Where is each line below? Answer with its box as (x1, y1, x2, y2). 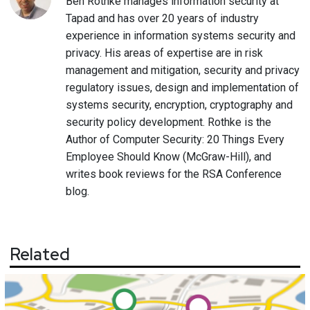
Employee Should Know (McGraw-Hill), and (66, 149, 271, 163)
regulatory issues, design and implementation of (66, 80, 299, 94)
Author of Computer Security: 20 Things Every (66, 132, 284, 146)
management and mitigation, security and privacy (66, 63, 300, 77)
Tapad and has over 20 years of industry (66, 11, 259, 25)
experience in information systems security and (66, 28, 295, 42)
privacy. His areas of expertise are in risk (66, 46, 263, 60)
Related (10, 243, 70, 265)
